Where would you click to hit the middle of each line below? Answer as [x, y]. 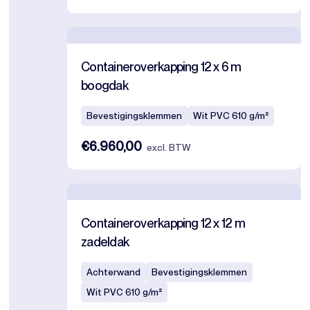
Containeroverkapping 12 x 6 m [161, 67]
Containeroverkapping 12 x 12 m [163, 223]
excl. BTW [169, 148]
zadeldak [105, 242]
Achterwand [114, 272]
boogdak [104, 85]
